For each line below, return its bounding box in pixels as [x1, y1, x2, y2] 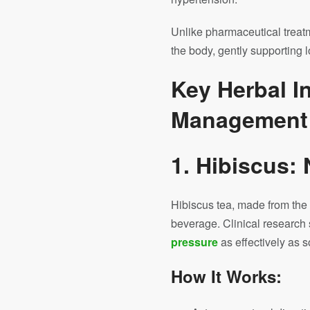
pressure [171, 234, 218, 250]
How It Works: [171, 264, 282, 288]
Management [171, 103, 308, 135]
